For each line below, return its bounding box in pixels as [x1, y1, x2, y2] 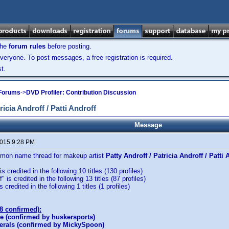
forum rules [9, 42, 45, 50]
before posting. [45, 42, 91, 50]
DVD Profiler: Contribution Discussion [26, 88, 136, 96]
